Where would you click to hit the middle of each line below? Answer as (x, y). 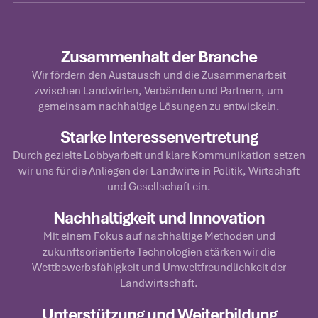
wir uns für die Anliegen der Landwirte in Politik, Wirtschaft (159, 171)
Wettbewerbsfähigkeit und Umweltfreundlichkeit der (159, 267)
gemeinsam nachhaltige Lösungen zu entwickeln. (159, 106)
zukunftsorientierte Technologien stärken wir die (159, 251)
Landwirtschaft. (159, 283)
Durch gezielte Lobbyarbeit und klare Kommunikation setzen (159, 155)
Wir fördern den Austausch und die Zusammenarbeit (159, 75)
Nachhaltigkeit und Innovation (159, 218)
